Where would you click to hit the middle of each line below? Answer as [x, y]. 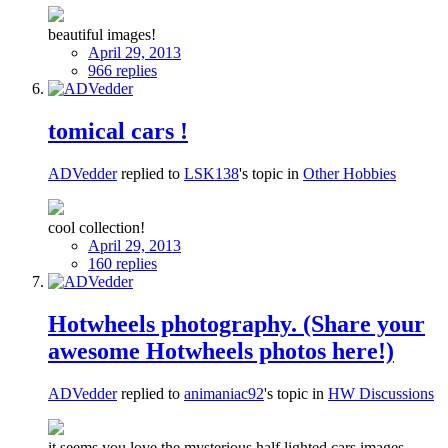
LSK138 [211, 173]
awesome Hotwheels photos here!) [221, 350]
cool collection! [96, 227]
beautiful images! [102, 35]
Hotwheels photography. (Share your [236, 323]
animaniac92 [224, 393]
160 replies [122, 263]
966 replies [122, 71]
